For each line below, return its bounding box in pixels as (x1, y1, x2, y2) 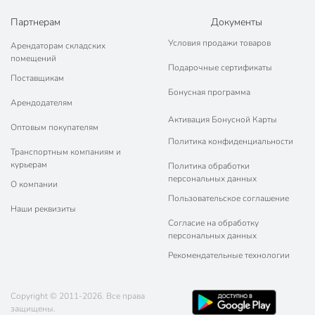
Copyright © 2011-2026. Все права (11, 290, 145, 302)
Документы (210, 15, 262, 30)
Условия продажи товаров (168, 37, 271, 49)
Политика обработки (168, 160, 250, 172)
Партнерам (11, 15, 60, 30)
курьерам (11, 159, 47, 171)
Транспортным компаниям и (11, 146, 121, 158)
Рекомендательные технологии (168, 250, 290, 262)
